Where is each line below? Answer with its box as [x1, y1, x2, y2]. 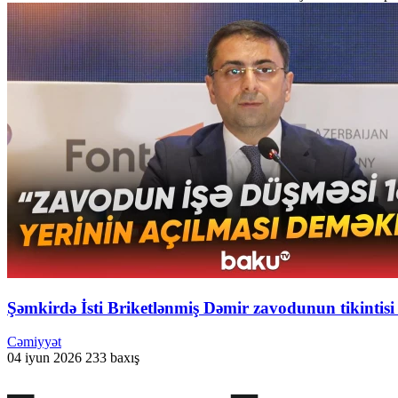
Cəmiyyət [7, 334, 61, 350]
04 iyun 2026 [7, 350, 82, 366]
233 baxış [85, 350, 139, 366]
